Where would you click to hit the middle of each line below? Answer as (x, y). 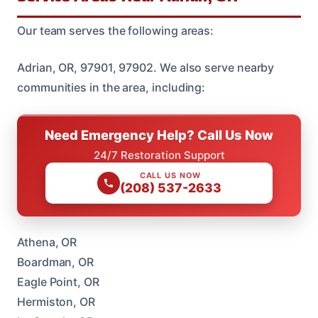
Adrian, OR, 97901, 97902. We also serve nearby (146, 68)
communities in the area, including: (111, 88)
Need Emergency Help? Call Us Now (159, 135)
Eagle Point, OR (58, 282)
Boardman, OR (56, 262)
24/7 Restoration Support (159, 155)
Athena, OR (47, 242)
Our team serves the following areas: (116, 31)
